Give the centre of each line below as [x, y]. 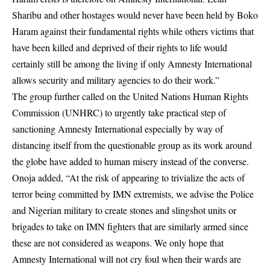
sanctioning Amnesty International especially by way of [118, 129]
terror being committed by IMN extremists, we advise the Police [133, 194]
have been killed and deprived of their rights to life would [120, 47]
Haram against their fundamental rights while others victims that [133, 31]
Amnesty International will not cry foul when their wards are [127, 259]
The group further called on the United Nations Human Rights [130, 96]
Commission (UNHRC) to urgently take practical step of [119, 112]
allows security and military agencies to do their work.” [116, 80]
